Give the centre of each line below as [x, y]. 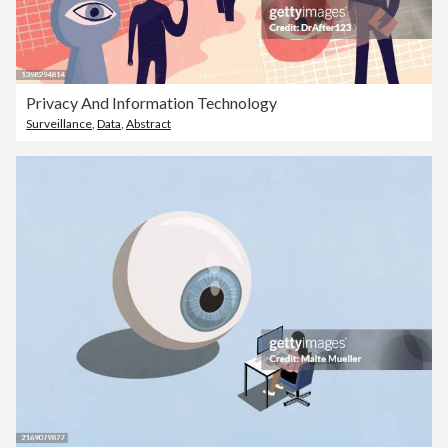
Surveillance [59, 123]
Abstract [148, 123]
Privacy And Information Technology [151, 102]
